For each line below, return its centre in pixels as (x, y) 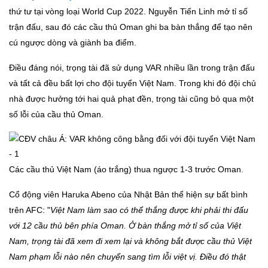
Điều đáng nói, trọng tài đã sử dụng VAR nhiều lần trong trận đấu (132, 68)
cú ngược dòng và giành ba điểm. (73, 43)
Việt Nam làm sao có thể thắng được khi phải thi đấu (149, 210)
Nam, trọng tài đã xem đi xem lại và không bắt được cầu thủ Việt (130, 241)
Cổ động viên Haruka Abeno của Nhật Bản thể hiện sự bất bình (128, 195)
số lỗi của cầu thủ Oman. (56, 115)
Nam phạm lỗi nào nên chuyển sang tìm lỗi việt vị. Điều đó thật (127, 257)
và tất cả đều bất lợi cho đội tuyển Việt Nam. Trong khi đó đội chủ (133, 83)
